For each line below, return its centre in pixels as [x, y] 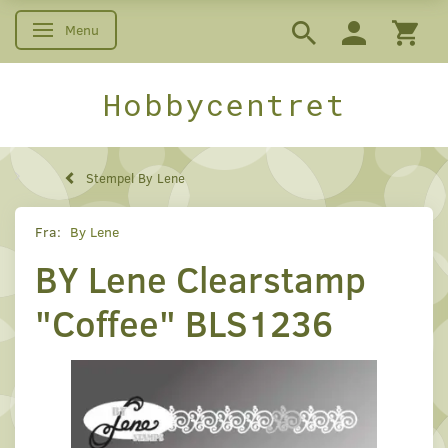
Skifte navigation [98, 31]
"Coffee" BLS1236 [184, 323]
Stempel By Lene [135, 178]
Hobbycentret [224, 105]
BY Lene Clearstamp [200, 279]
